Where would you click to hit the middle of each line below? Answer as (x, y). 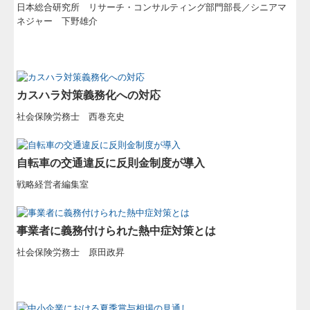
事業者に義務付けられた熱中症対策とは (117, 231)
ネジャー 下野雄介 (57, 21)
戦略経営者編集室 (53, 185)
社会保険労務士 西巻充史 (71, 117)
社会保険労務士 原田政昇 (71, 253)
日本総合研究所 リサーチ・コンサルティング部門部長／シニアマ (152, 8)
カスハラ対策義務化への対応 (89, 95)
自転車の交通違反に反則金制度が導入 (111, 163)
